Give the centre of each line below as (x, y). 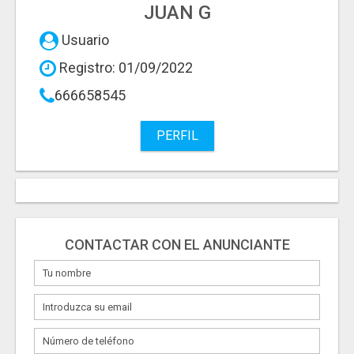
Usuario (84, 40)
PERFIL (177, 136)
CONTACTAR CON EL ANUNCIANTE (177, 245)
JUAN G (177, 13)
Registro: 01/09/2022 (124, 68)
